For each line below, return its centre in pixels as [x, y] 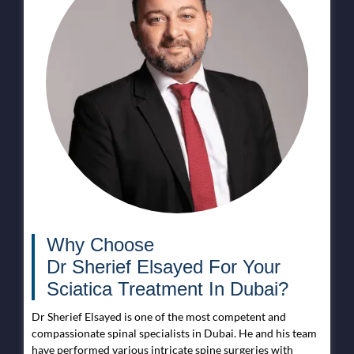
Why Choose [100, 244]
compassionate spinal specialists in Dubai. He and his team [174, 333]
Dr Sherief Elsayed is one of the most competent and [159, 316]
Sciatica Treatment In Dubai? [168, 288]
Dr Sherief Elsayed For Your [164, 266]
